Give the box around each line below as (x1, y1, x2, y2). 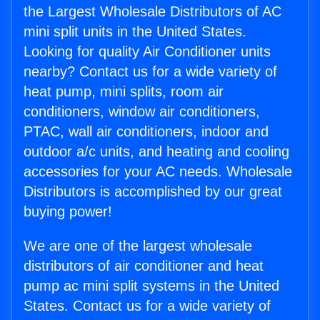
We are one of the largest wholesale (24, 238, 252, 254)
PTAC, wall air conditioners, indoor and (24, 124, 269, 140)
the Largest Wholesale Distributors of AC (24, 4, 281, 20)
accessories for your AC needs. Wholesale (24, 164, 292, 180)
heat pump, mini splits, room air (24, 84, 224, 100)
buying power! (24, 204, 112, 220)
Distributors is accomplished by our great (24, 184, 282, 200)
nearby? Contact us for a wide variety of (24, 64, 277, 80)
